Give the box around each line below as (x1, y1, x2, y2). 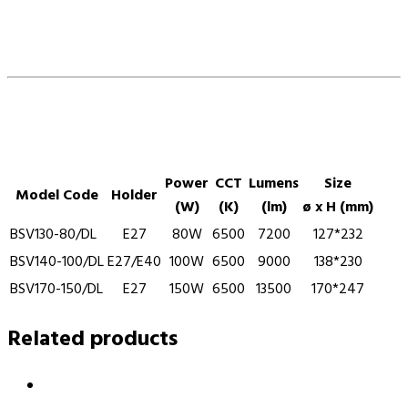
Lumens (249, 171, 299, 196)
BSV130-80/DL (10, 222, 97, 247)
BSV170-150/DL (10, 277, 103, 301)
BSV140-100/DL (10, 250, 104, 274)
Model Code (15, 183, 98, 208)
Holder (111, 183, 158, 208)
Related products (7, 321, 178, 357)
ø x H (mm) (302, 195, 373, 219)
